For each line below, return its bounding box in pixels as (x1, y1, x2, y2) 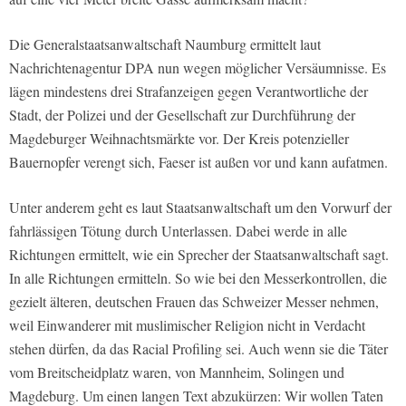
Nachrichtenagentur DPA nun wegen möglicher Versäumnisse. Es (9, 58, 386, 78)
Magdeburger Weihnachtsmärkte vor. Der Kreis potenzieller (9, 129, 349, 149)
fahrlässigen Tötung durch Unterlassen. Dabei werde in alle (9, 221, 347, 241)
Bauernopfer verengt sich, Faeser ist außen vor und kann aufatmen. (9, 152, 388, 172)
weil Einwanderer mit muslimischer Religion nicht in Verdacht (9, 315, 365, 335)
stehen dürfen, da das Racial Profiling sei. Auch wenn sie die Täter (9, 339, 388, 359)
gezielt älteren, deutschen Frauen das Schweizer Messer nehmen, (9, 292, 379, 312)
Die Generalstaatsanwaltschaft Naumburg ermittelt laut (9, 34, 321, 54)
